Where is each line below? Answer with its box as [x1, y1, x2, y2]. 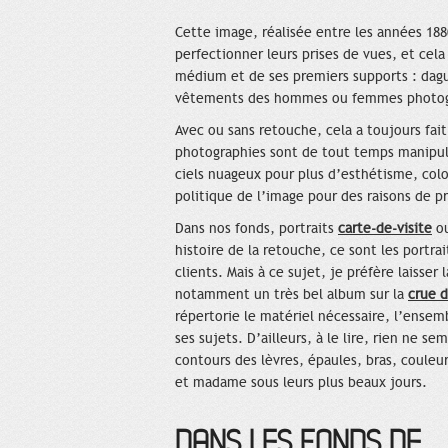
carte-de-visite [338, 220, 432, 238]
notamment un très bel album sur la [175, 286, 408, 304]
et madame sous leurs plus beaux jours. [175, 374, 427, 392]
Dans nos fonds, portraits [175, 220, 338, 238]
